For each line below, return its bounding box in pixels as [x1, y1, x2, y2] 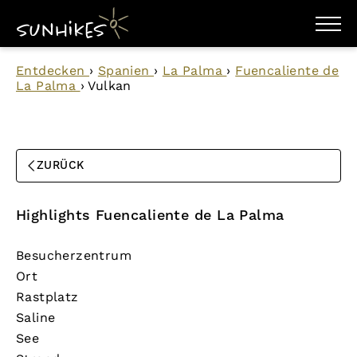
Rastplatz [16, 289, 79, 304]
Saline [16, 310, 56, 325]
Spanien [97, 63, 155, 78]
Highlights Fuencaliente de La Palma [16, 206, 284, 225]
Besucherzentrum [16, 248, 131, 263]
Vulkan [88, 78, 131, 93]
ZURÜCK [37, 159, 84, 173]
